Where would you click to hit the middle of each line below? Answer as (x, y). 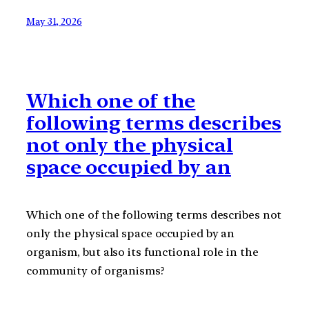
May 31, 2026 (54, 22)
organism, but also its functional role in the (142, 252)
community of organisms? (96, 270)
